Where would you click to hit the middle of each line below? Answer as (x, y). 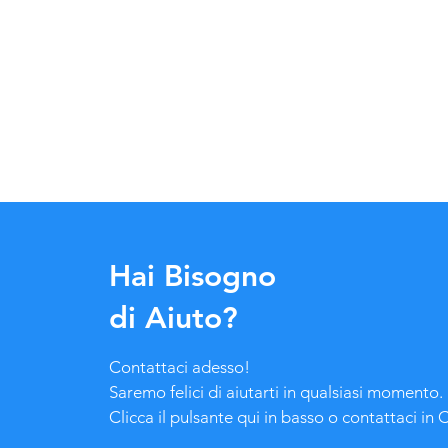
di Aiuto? (173, 317)
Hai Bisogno (192, 275)
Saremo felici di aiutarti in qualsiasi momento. (275, 391)
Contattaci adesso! (179, 366)
